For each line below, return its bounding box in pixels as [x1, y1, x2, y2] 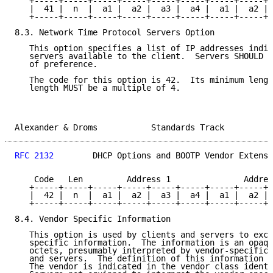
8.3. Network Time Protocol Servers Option [15, 27, 214, 38]
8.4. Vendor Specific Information [15, 214, 171, 224]
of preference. [15, 59, 97, 69]
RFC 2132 [15, 151, 54, 161]
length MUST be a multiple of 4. [15, 83, 180, 93]
